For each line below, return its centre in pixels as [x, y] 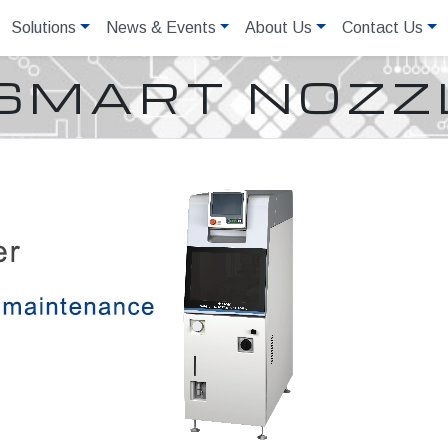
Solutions [44, 27]
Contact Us [383, 27]
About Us [279, 27]
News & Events [160, 27]
